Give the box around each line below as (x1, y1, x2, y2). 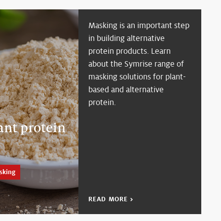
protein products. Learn (88, 46, 171, 57)
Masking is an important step (88, 20, 190, 31)
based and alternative (88, 84, 164, 95)
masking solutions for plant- (88, 72, 186, 82)
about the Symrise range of (88, 59, 184, 70)
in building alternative (88, 33, 165, 44)
